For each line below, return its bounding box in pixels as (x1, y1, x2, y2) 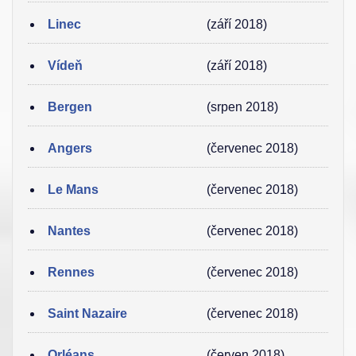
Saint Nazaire (48, 307, 127, 320)
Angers (48, 141, 92, 155)
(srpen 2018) (207, 100, 278, 114)
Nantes (48, 224, 91, 238)
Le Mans (48, 183, 99, 196)
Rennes (48, 265, 95, 279)
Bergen (48, 100, 92, 114)
